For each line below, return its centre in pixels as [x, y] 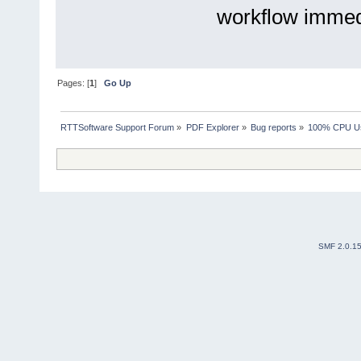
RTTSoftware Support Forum [118, 128]
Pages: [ [74, 83]
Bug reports [273, 128]
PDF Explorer [212, 128]
